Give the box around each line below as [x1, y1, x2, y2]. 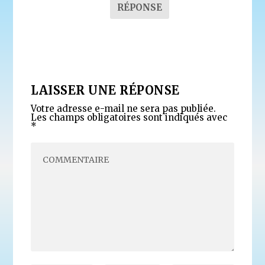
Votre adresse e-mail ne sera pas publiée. [31, 103, 216, 115]
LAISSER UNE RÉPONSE [31, 83, 180, 98]
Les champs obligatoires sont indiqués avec [31, 112, 228, 124]
